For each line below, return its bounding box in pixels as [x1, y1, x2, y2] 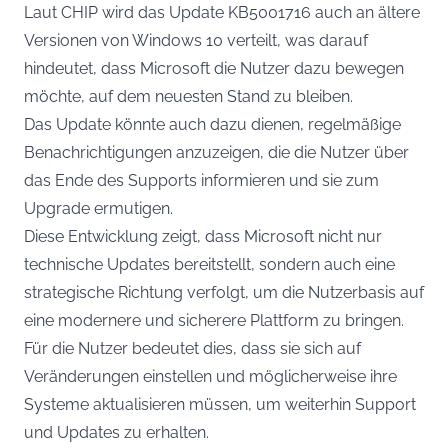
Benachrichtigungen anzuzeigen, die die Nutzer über [24, 143, 409, 162]
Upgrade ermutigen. [24, 199, 173, 218]
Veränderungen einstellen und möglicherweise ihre [24, 367, 397, 386]
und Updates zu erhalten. [24, 423, 209, 442]
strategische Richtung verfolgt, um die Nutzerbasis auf [24, 283, 424, 302]
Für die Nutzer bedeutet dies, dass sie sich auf [24, 339, 361, 358]
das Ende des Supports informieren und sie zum [24, 171, 379, 190]
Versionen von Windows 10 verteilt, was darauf [24, 31, 368, 50]
